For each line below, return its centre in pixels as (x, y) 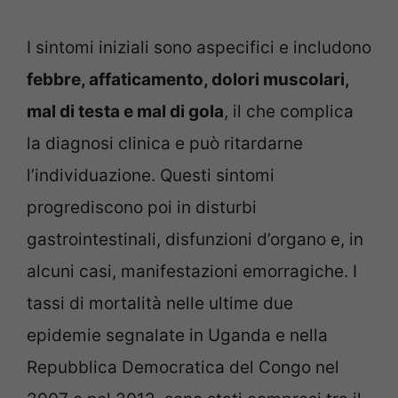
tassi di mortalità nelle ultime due (160, 303)
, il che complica (289, 111)
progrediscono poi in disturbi (142, 207)
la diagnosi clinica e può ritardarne (165, 143)
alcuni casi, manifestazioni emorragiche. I (192, 271)
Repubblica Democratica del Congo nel (183, 367)
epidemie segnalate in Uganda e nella (177, 335)
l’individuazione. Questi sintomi (151, 175)
